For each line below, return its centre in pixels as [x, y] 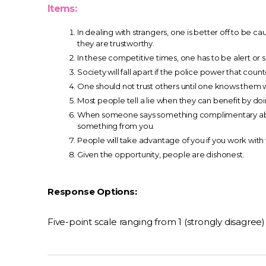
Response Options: [92, 191]
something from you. [116, 126]
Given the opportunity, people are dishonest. [161, 154]
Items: [62, 9]
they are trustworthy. [116, 43]
